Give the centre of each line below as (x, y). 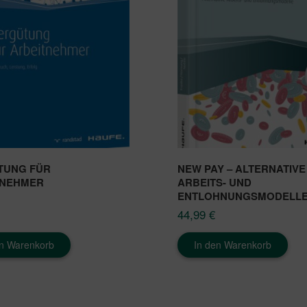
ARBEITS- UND (214, 182)
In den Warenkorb (233, 244)
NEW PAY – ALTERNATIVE (242, 168)
